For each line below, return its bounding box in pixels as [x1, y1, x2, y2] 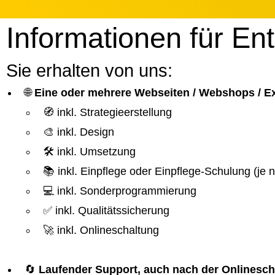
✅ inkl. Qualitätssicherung [43, 204, 169, 217]
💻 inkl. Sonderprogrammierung [43, 185, 196, 198]
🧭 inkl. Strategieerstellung [43, 106, 172, 119]
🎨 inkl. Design [43, 126, 114, 139]
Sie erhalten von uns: [6, 61, 172, 81]
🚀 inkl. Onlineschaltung [43, 224, 159, 237]
